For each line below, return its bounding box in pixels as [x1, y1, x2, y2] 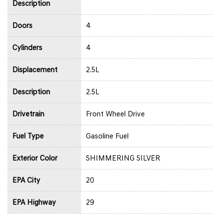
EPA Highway [12, 197, 56, 207]
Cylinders [12, 43, 42, 52]
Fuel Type [12, 131, 44, 140]
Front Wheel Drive [86, 109, 145, 118]
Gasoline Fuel [86, 131, 129, 140]
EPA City [12, 175, 40, 185]
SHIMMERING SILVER [86, 153, 160, 163]
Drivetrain [12, 109, 44, 118]
